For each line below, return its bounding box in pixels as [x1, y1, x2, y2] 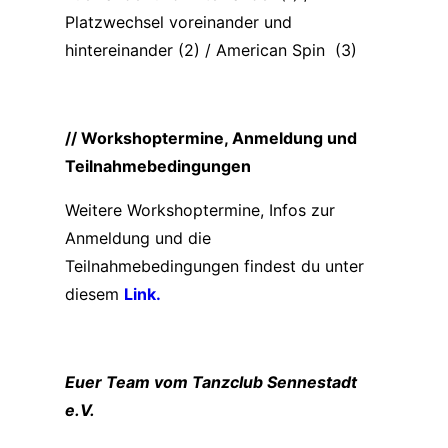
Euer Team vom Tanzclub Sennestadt [64, 372, 357, 393]
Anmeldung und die [64, 228, 211, 249]
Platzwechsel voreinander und [64, 12, 292, 33]
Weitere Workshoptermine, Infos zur [64, 200, 335, 221]
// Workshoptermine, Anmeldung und [64, 128, 357, 149]
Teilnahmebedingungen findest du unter [64, 256, 364, 277]
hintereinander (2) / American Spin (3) [64, 40, 357, 61]
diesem [64, 284, 124, 305]
